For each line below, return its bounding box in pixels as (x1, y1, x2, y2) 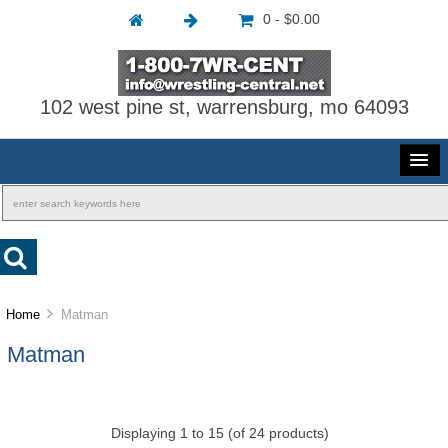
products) (264, 426, 329, 442)
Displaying (110, 426, 180, 442)
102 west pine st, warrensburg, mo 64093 (39, 96, 409, 118)
